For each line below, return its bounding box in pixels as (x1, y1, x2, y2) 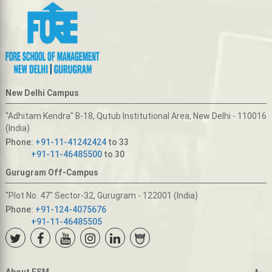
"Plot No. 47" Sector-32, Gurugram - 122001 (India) (5, 190, 198, 202)
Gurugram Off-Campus (5, 167, 98, 178)
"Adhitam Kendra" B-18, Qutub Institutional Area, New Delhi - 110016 (5, 110, 267, 122)
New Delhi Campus (5, 87, 79, 99)
